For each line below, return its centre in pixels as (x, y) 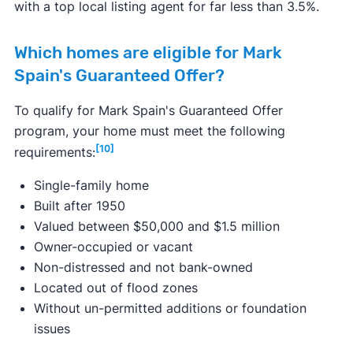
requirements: (54, 152)
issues (52, 328)
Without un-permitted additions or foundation (170, 308)
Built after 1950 (79, 205)
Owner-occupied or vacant (113, 246)
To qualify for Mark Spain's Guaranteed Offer (148, 110)
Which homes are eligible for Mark (148, 52)
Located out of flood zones (115, 287)
